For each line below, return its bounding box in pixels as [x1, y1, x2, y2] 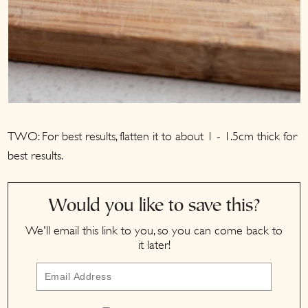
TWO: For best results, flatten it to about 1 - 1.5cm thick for [8, 129, 298, 143]
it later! [137, 238, 170, 252]
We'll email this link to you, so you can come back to [25, 223, 283, 237]
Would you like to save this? [48, 197, 260, 216]
